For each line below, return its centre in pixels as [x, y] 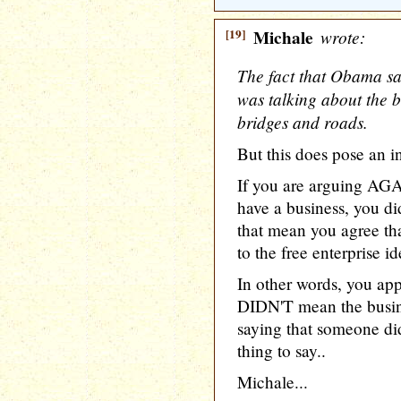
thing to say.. [282, 350]
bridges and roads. [303, 122]
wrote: [341, 37]
